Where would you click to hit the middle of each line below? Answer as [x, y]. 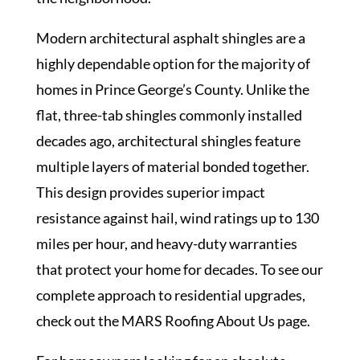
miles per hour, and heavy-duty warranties [166, 243]
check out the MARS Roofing [125, 321]
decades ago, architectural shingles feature [168, 141]
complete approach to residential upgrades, [170, 295]
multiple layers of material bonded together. [172, 166]
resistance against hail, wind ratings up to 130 [177, 218]
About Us [245, 321]
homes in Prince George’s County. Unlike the [172, 89]
